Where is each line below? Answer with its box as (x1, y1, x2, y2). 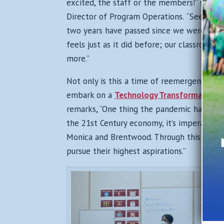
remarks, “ (66, 103, 102, 114)
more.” (66, 52, 89, 64)
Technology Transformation (114, 89, 217, 100)
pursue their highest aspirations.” (66, 145, 186, 156)
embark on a (66, 89, 114, 100)
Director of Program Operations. (66, 10, 184, 22)
